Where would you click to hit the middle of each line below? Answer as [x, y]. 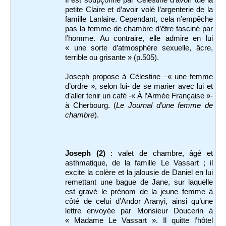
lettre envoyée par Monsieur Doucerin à [139, 211]
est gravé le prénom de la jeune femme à [139, 192]
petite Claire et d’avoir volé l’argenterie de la [139, 9]
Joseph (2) [88, 154]
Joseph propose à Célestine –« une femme [139, 76]
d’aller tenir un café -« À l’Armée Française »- [139, 96]
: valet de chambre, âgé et [162, 154]
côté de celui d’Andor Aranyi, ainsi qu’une [139, 202]
